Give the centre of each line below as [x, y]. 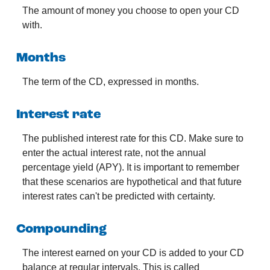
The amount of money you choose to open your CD [131, 10]
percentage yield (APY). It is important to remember [131, 167]
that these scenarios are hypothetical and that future [132, 181]
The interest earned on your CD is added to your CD [133, 253]
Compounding [61, 229]
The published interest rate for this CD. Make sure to [133, 138]
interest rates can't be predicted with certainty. [119, 196]
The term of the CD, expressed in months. [111, 81]
